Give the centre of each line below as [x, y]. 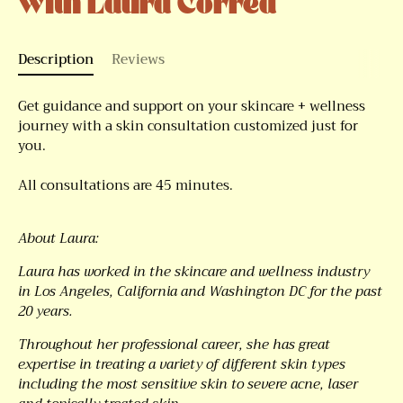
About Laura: [58, 238]
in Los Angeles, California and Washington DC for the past [200, 291]
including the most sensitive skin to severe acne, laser [188, 384]
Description [56, 59]
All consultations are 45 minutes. [125, 185]
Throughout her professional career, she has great [174, 345]
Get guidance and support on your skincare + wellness [192, 106]
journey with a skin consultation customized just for [188, 126]
